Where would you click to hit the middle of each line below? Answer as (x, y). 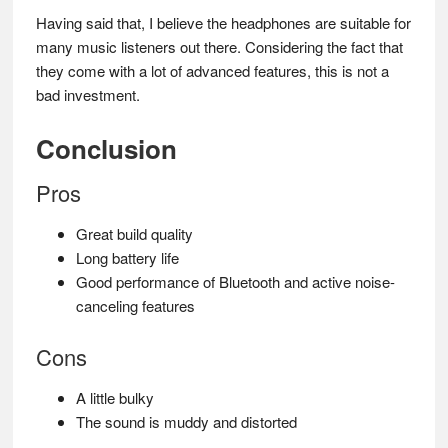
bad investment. (87, 95)
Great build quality (134, 234)
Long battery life (127, 258)
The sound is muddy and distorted (186, 422)
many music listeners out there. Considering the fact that (219, 47)
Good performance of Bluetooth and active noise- (235, 282)
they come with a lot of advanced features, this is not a (212, 71)
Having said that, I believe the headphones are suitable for (223, 23)
